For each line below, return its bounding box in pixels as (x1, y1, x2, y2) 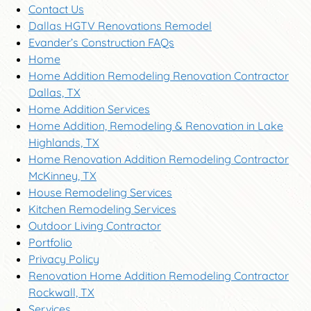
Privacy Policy (28, 251, 99, 266)
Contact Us (28, 1, 84, 16)
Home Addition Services (28, 101, 150, 116)
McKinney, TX (28, 168, 96, 183)
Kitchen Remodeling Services (28, 201, 176, 216)
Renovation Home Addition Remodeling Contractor (28, 268, 289, 283)
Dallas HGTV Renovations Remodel (28, 18, 212, 33)
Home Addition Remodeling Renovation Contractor (28, 68, 289, 83)
